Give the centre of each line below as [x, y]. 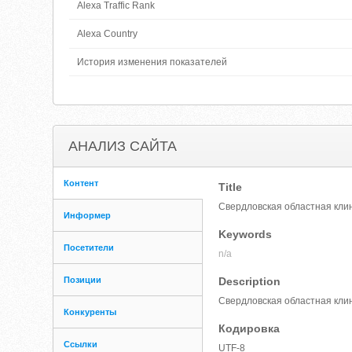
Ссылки [81, 344]
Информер [88, 215]
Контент [81, 183]
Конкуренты [90, 312]
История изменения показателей [152, 62]
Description [250, 281]
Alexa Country [108, 34]
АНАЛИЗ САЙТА [123, 146]
